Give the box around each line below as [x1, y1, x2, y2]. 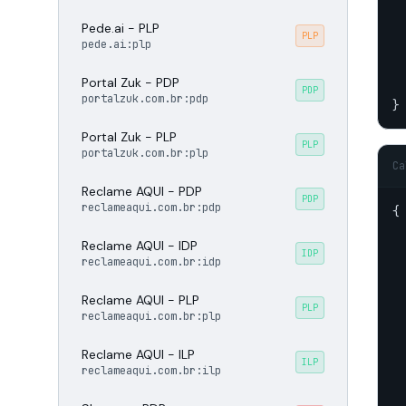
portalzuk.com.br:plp [82, 146, 208, 160]
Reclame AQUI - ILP [82, 346, 195, 362]
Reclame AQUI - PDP [82, 183, 202, 199]
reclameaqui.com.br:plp [82, 309, 221, 324]
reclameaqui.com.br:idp [82, 255, 221, 269]
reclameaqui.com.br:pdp [82, 200, 221, 215]
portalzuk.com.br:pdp [82, 92, 208, 106]
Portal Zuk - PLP [82, 129, 177, 145]
